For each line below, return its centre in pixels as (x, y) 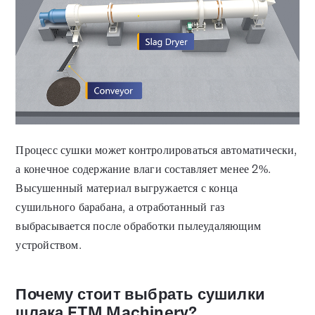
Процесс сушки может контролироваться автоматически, (156, 150)
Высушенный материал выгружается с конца (127, 188)
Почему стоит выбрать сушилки (141, 294)
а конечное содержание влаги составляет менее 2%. (143, 169)
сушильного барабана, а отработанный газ (120, 207)
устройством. (49, 245)
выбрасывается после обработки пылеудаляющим (139, 226)
